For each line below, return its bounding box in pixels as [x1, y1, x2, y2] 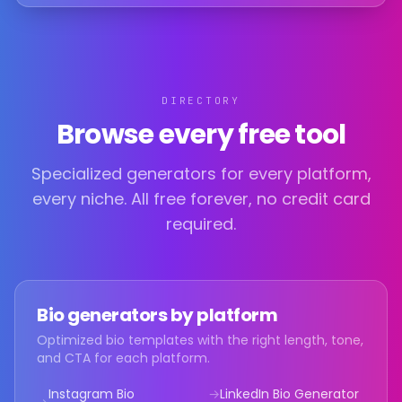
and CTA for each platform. [37, 349, 210, 367]
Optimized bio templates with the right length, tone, [37, 331, 363, 349]
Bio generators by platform [37, 302, 277, 328]
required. [166, 213, 236, 235]
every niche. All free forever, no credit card [31, 188, 371, 210]
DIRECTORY [162, 94, 240, 107]
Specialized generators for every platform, [31, 162, 371, 185]
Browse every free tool [56, 116, 346, 153]
